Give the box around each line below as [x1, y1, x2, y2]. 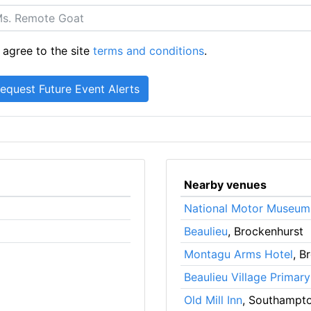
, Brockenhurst [227, 224, 303, 238]
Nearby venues [183, 177, 267, 192]
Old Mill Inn [183, 292, 242, 307]
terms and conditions [93, 43, 205, 58]
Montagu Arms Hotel [183, 246, 293, 261]
